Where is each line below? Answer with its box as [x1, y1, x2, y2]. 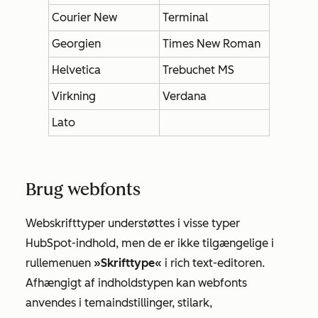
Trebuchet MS [163, 63, 234, 77]
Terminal [163, 11, 208, 24]
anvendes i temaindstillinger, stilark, [26, 296, 212, 309]
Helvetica [52, 63, 101, 77]
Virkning [52, 89, 96, 103]
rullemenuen [26, 256, 94, 270]
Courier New [52, 11, 117, 24]
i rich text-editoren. [162, 256, 265, 270]
